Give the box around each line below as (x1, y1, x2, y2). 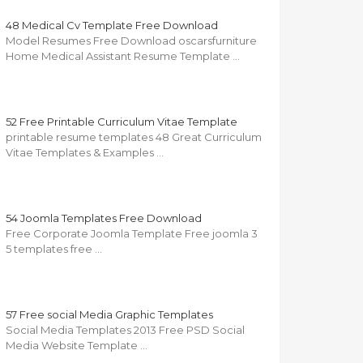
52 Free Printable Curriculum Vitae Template (6, 115, 237, 129)
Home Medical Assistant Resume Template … (6, 49, 240, 63)
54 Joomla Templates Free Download (6, 211, 202, 225)
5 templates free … (6, 242, 102, 256)
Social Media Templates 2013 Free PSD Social (6, 323, 245, 337)
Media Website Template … (6, 339, 147, 352)
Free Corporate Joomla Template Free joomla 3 (6, 227, 258, 241)
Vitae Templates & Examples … (6, 146, 164, 160)
